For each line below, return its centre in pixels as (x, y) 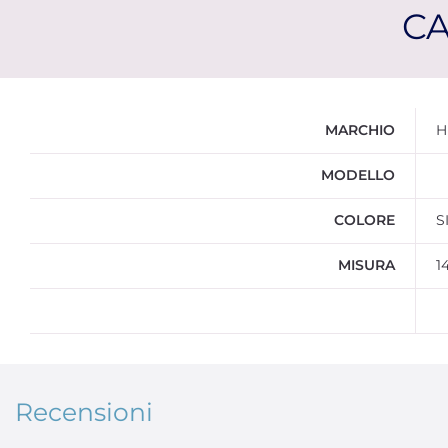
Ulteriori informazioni (104, 117)
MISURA (366, 265)
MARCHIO (360, 130)
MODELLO (358, 175)
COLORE (364, 220)
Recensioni (84, 412)
